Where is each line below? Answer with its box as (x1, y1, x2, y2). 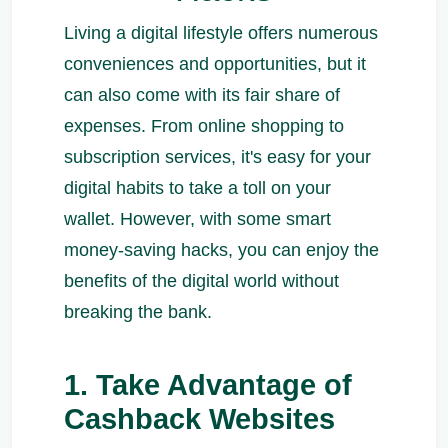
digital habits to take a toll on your (64, 178, 331, 198)
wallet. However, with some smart (64, 209, 331, 229)
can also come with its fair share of (64, 85, 340, 105)
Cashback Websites (64, 403, 335, 435)
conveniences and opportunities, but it (64, 54, 366, 74)
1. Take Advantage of (64, 369, 352, 401)
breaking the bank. (64, 302, 212, 322)
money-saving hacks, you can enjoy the (64, 240, 379, 260)
